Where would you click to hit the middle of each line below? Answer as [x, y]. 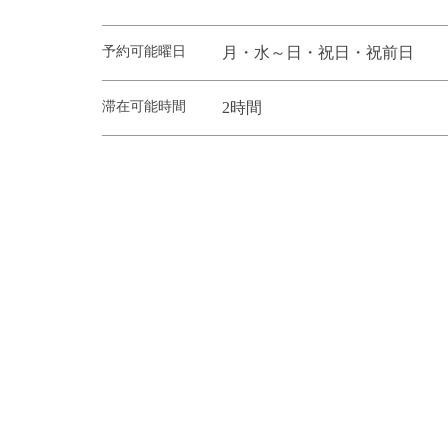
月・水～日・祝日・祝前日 [318, 52]
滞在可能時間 [144, 106]
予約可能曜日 [144, 51]
